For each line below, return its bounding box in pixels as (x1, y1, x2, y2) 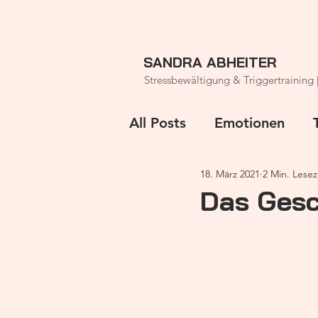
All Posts (129, 114, 186, 131)
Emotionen (214, 114, 285, 131)
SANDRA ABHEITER (143, 53, 277, 71)
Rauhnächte (158, 171, 234, 188)
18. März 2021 (200, 167, 260, 180)
